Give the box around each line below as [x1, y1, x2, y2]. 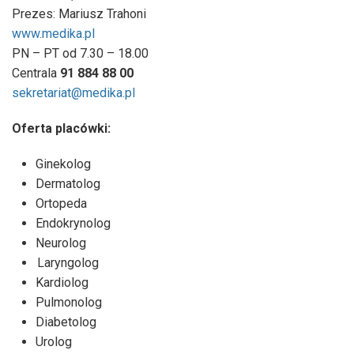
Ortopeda [36, 195, 87, 211]
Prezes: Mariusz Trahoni [12, 6, 146, 21]
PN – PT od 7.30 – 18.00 [12, 45, 149, 61]
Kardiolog [36, 274, 88, 290]
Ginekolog [36, 156, 91, 171]
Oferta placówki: [12, 120, 111, 136]
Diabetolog [36, 314, 96, 330]
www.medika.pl [12, 25, 95, 41]
